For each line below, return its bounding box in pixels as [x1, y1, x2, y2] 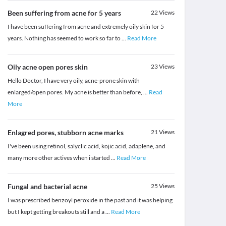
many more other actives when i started [7, 154, 111, 162]
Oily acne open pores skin [7, 63, 88, 72]
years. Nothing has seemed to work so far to [7, 34, 122, 42]
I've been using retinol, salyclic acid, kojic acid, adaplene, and [7, 142, 165, 150]
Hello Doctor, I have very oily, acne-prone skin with [7, 77, 140, 85]
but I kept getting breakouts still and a [7, 208, 105, 216]
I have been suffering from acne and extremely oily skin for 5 [7, 23, 164, 31]
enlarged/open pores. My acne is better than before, [7, 88, 143, 96]
